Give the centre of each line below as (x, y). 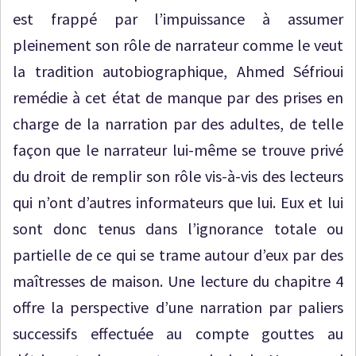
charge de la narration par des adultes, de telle (178, 124)
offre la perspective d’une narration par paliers (178, 307)
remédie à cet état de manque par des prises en (178, 97)
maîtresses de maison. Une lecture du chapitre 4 (178, 281)
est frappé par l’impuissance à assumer (178, 19)
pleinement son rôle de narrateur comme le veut (178, 45)
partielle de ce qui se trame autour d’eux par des (178, 255)
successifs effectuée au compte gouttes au (178, 333)
